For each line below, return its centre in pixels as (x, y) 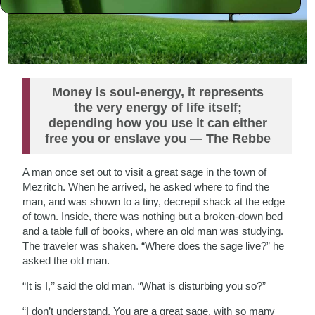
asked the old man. (66, 260)
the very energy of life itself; (157, 107)
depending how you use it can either (157, 123)
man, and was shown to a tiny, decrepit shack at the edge (154, 201)
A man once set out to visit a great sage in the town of (145, 172)
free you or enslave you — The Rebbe (157, 138)
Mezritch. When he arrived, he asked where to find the (146, 186)
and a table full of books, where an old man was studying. (153, 231)
